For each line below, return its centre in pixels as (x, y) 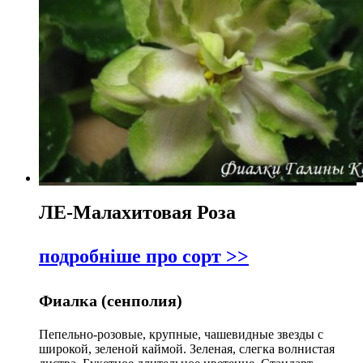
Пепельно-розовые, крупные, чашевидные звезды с (181, 335)
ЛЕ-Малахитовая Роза (137, 213)
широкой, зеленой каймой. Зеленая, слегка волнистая (187, 349)
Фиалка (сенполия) (111, 301)
